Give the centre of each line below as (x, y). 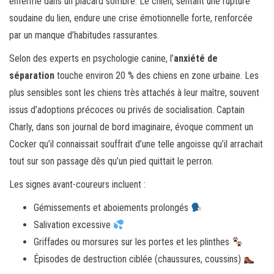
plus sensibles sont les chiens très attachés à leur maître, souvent (134, 93)
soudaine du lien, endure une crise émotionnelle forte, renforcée (131, 18)
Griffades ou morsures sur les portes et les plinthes (133, 242)
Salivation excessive (73, 225)
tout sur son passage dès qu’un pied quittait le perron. (111, 161)
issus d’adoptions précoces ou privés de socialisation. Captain (127, 110)
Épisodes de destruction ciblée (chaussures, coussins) (139, 259)
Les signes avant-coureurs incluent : (77, 185)
